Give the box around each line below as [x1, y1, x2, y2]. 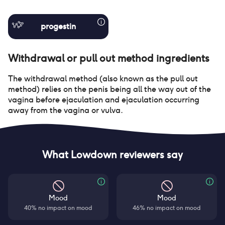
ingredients [154, 52, 209, 65]
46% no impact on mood [133, 204, 201, 211]
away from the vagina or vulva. [8, 105, 123, 116]
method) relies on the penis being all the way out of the [8, 84, 211, 94]
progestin [41, 21, 76, 32]
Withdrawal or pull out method [8, 52, 154, 65]
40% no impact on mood [24, 204, 92, 211]
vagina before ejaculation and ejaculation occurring [8, 94, 199, 105]
